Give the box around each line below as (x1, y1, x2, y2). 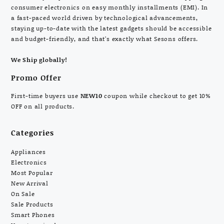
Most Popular (11, 168, 53, 177)
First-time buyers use (11, 91, 80, 100)
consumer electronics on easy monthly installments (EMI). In (11, 2, 208, 11)
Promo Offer (11, 71, 61, 83)
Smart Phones (11, 210, 55, 219)
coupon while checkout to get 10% (102, 91, 211, 100)
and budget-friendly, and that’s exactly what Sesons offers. (11, 34, 198, 43)
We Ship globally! (11, 55, 67, 64)
